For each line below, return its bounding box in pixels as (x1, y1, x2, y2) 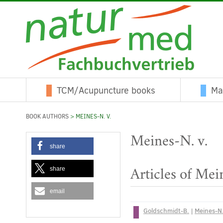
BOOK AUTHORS (26, 112, 69, 120)
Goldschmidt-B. (143, 206, 189, 215)
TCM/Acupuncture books (57, 85, 155, 97)
